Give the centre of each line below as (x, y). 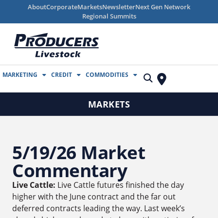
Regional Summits (109, 16)
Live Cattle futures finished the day (120, 185)
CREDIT (62, 75)
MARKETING (20, 75)
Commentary (70, 170)
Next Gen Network (163, 7)
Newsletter (119, 7)
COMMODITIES (107, 75)
